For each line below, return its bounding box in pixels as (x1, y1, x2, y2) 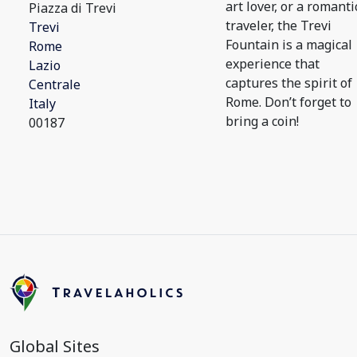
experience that (226, 55, 320, 73)
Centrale (29, 76, 80, 93)
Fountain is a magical (226, 36, 352, 53)
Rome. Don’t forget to (226, 93, 351, 111)
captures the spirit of (226, 74, 352, 92)
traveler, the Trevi (226, 17, 331, 34)
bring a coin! (226, 112, 299, 130)
